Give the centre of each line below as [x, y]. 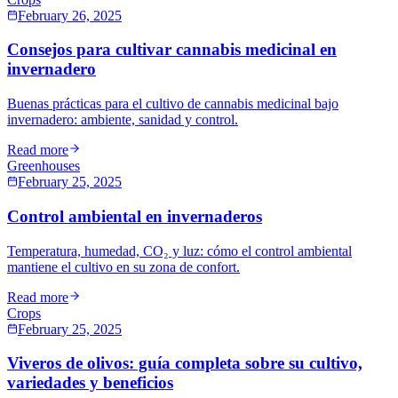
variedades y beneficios [90, 383]
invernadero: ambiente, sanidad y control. [123, 120]
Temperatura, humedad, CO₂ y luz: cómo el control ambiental [179, 251]
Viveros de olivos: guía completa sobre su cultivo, [185, 363]
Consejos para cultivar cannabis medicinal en [172, 50]
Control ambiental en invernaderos [135, 216]
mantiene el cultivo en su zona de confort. [123, 267]
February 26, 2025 [70, 15]
